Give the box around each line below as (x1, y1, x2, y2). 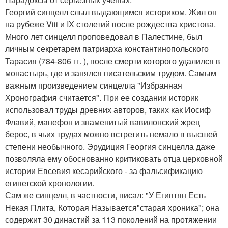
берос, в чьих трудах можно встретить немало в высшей (5, 128, 217, 140)
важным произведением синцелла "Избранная (5, 79, 182, 91)
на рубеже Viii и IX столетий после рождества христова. (5, 18, 216, 30)
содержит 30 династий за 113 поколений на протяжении (5, 213, 217, 225)
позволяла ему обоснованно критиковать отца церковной (5, 152, 223, 164)
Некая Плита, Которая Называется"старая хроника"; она (5, 201, 219, 213)
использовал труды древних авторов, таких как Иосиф (5, 103, 211, 116)
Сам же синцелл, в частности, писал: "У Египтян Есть (5, 189, 206, 201)
